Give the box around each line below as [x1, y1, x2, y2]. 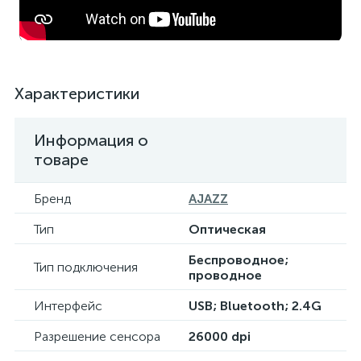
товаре [34, 150, 89, 169]
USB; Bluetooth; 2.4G [189, 298, 322, 313]
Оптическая [189, 222, 266, 237]
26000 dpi [189, 329, 251, 344]
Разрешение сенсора [34, 329, 160, 344]
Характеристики [15, 84, 139, 103]
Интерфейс [34, 298, 102, 313]
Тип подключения [34, 259, 138, 275]
